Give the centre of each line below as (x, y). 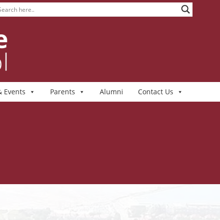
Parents (62, 92)
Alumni (111, 92)
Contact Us (155, 92)
